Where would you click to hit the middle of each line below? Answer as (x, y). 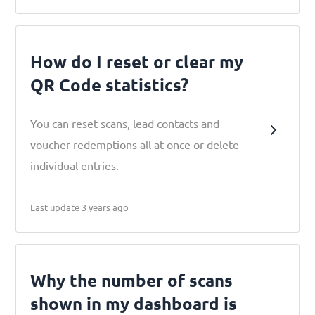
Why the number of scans (132, 280)
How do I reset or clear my (137, 62)
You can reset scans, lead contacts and (125, 123)
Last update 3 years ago (80, 207)
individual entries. (75, 165)
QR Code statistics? (110, 85)
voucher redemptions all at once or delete (135, 144)
